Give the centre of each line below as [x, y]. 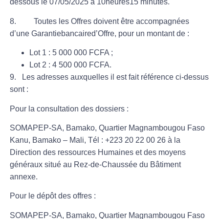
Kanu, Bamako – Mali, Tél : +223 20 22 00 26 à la [95, 140]
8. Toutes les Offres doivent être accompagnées [99, 21]
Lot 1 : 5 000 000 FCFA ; [71, 53]
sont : [19, 89]
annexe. [24, 177]
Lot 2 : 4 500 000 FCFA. [70, 65]
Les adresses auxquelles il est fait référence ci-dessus [115, 77]
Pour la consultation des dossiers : [69, 109]
